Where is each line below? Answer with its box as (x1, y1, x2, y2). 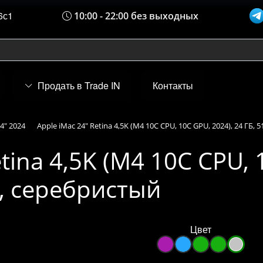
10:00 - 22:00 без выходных (72, 9, 199, 22)
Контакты (153, 79, 193, 92)
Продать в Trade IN (38, 79, 120, 92)
